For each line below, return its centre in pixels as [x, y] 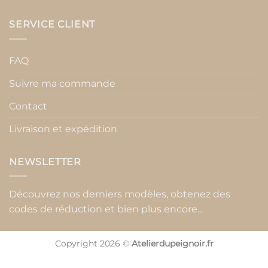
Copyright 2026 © [93, 244]
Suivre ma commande [62, 83]
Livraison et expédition [63, 129]
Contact [28, 106]
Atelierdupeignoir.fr [172, 244]
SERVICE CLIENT [52, 25]
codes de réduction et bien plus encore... [106, 209]
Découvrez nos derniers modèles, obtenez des [120, 194]
